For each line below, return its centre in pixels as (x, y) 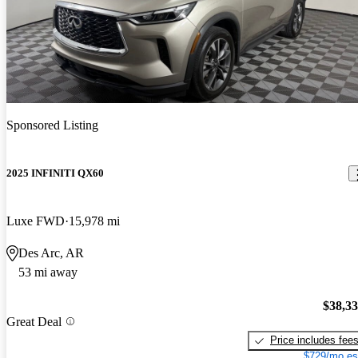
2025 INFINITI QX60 (55, 173)
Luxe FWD (36, 221)
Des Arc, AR (51, 253)
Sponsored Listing (52, 125)
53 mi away (48, 272)
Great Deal (34, 321)
